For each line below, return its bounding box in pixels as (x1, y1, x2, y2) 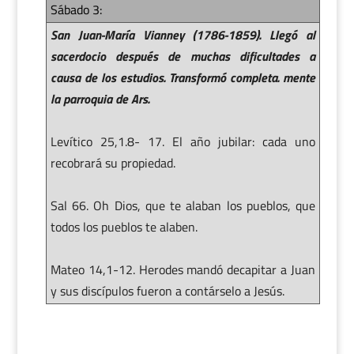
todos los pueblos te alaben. (50, 217, 198, 236)
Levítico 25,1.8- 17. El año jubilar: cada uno (50, 131, 315, 151)
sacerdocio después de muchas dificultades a (50, 46, 315, 66)
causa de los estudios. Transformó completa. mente (50, 67, 315, 87)
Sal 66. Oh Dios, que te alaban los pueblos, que (50, 195, 315, 215)
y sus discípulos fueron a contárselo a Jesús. (50, 281, 284, 300)
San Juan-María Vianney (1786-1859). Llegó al (50, 24, 315, 44)
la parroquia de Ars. (50, 88, 149, 108)
